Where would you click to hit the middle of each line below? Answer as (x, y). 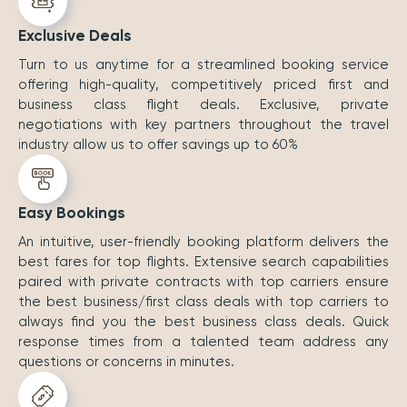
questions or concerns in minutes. (126, 362)
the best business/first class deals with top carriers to (203, 302)
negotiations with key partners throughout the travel (203, 125)
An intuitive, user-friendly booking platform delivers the (203, 242)
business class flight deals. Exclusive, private (203, 105)
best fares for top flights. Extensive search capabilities (203, 262)
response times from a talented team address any (203, 342)
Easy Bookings (72, 213)
